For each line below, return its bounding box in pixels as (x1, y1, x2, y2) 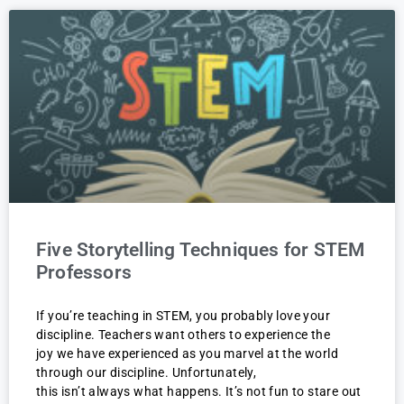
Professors (36, 262, 132, 284)
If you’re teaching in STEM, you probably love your (36, 308, 330, 324)
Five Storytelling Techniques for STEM (36, 239, 365, 262)
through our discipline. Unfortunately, (36, 365, 257, 381)
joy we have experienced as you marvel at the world (36, 346, 338, 362)
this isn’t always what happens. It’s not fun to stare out (36, 384, 362, 399)
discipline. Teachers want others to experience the (36, 327, 330, 343)
